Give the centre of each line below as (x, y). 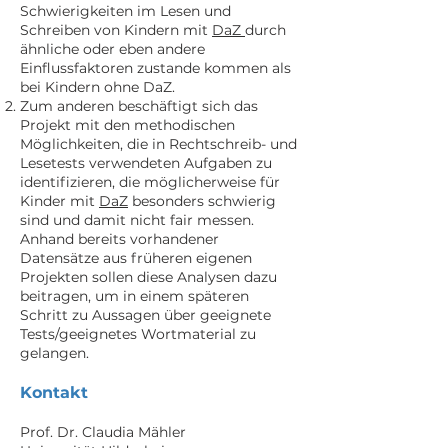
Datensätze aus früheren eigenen (136, 258)
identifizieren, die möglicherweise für (150, 182)
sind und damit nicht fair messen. (137, 220)
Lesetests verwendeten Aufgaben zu (146, 163)
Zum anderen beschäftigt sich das (139, 106)
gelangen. (54, 353)
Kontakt (54, 392)
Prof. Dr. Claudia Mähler (103, 432)
